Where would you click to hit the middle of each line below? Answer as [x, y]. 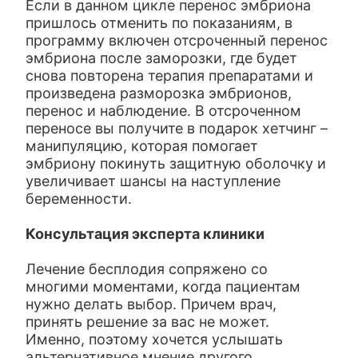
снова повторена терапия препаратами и [170, 76]
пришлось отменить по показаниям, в [159, 23]
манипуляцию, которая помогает [142, 146]
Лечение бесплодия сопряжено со [147, 269]
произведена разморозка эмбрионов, [159, 93]
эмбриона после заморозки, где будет [162, 58]
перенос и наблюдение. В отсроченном [164, 111]
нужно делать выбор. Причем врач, [151, 304]
